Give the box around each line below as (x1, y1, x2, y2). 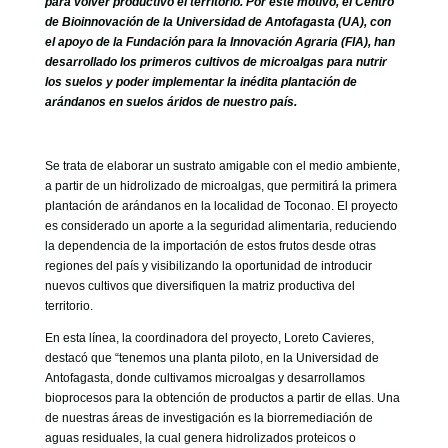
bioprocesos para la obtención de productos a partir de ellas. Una (44, 391, 400, 405)
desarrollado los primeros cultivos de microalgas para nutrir (44, 55, 387, 69)
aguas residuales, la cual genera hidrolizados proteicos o (44, 431, 356, 445)
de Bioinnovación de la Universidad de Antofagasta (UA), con (44, 15, 391, 29)
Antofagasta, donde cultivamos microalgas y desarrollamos (44, 371, 365, 385)
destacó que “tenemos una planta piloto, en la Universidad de (44, 351, 379, 365)
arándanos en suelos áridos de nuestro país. (44, 95, 297, 109)
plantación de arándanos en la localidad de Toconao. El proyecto (44, 199, 398, 213)
